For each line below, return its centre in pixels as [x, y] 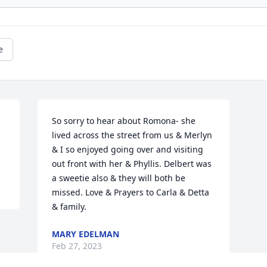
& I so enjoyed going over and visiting [128, 150]
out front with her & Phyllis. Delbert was [132, 164]
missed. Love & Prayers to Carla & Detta [131, 193]
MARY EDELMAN [86, 234]
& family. [69, 207]
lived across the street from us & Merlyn [132, 135]
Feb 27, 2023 [77, 246]
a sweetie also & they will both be [119, 178]
